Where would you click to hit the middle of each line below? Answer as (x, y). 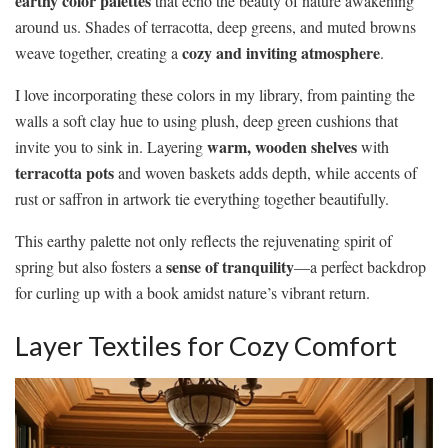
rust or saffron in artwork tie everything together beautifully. (202, 198)
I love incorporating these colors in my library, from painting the (215, 94)
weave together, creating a (98, 52)
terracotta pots (64, 172)
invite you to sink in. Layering (111, 146)
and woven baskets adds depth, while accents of (265, 172)
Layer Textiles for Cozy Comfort (206, 346)
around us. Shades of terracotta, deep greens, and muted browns (215, 26)
